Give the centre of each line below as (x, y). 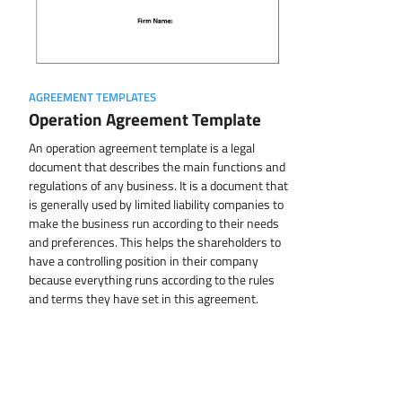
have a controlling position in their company (144, 261)
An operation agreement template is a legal (142, 148)
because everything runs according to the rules (152, 280)
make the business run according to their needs (154, 223)
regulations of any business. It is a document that (158, 185)
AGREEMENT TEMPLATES (92, 97)
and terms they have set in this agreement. (144, 298)
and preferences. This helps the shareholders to (155, 242)
